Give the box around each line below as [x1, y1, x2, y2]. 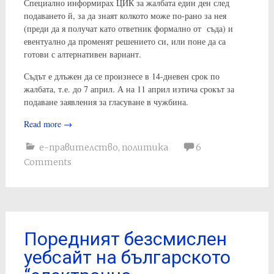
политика [121, 141, 168, 153]
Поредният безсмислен [23, 228, 227, 250]
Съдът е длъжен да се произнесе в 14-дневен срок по [23, 70, 220, 82]
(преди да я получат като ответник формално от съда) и [23, 22, 233, 34]
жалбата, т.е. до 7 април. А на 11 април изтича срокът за [23, 83, 234, 95]
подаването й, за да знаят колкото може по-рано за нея [23, 9, 226, 21]
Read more [23, 117, 64, 130]
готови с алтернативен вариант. [23, 48, 141, 60]
